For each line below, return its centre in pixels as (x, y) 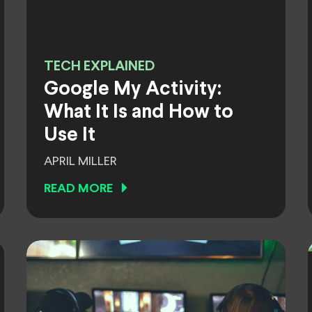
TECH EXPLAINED (99, 67)
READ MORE (78, 189)
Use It (70, 136)
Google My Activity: (133, 90)
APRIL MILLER (80, 162)
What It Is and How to (139, 113)
